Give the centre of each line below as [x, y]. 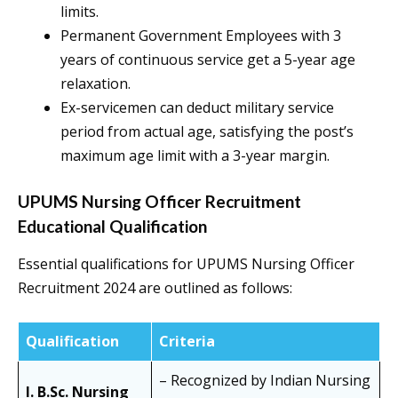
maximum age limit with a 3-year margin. [195, 156]
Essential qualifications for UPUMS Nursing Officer [186, 264]
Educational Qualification [112, 227]
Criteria [187, 342]
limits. [80, 12]
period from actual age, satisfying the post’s [207, 132]
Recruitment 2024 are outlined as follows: [155, 288]
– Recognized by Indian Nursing [265, 381]
